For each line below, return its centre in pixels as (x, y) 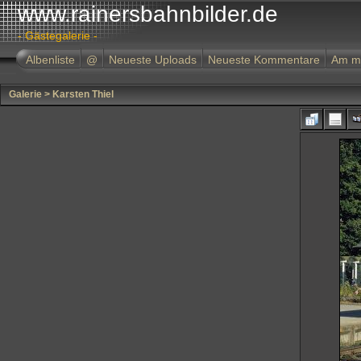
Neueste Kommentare (264, 60)
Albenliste (50, 60)
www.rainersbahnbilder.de (148, 14)
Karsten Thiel (83, 94)
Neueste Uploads (153, 60)
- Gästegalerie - (58, 35)
